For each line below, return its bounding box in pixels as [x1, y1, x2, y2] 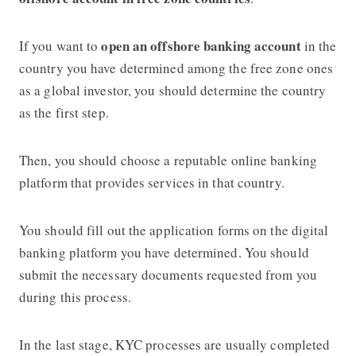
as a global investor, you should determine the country [18, 80, 327, 99]
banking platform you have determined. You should [18, 242, 309, 261]
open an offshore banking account [101, 35, 304, 56]
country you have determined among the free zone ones [18, 58, 334, 77]
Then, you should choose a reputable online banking [18, 150, 317, 169]
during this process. [18, 287, 131, 306]
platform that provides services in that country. [18, 172, 289, 192]
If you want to [18, 36, 102, 55]
